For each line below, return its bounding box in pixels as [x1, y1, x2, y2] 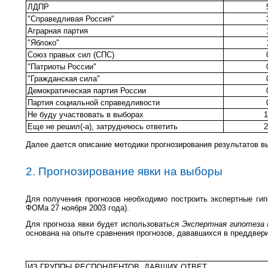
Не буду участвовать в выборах [28, 109, 144, 119]
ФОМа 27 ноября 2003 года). [26, 203, 129, 212]
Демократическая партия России [28, 86, 146, 95]
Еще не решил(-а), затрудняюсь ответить [28, 121, 178, 131]
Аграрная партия [28, 26, 88, 35]
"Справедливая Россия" [28, 14, 114, 23]
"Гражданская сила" [28, 74, 100, 83]
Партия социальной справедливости [28, 98, 160, 107]
